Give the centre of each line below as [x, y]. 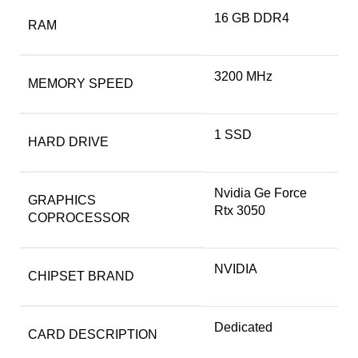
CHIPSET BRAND [81, 276]
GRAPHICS [62, 200]
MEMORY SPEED [81, 83]
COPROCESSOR [79, 217]
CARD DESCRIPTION [93, 334]
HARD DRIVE [68, 141]
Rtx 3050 [240, 210]
